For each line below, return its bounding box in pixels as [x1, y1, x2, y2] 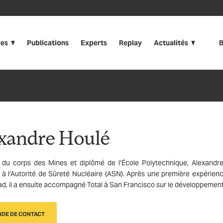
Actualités [154, 38, 188, 47]
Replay [119, 38, 142, 47]
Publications [27, 38, 69, 47]
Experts [81, 38, 107, 47]
